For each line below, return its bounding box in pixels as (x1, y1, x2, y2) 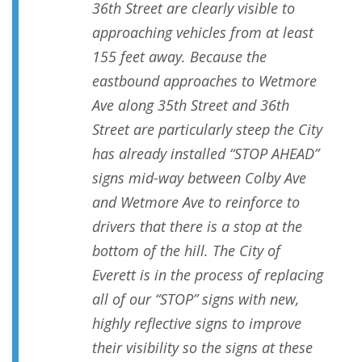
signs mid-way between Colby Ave (92, 168, 306, 188)
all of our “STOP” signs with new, (92, 289, 299, 309)
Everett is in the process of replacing (92, 265, 323, 285)
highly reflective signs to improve (92, 314, 301, 334)
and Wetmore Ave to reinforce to (92, 192, 300, 213)
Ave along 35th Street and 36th (92, 95, 289, 116)
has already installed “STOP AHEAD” (92, 144, 319, 164)
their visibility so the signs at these (92, 338, 313, 358)
